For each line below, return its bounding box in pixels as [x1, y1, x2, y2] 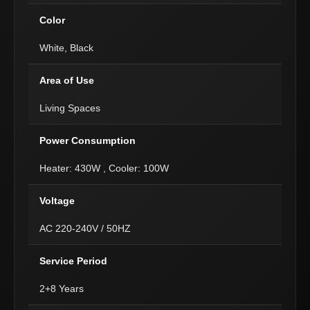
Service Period [39, 255, 107, 266]
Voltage [39, 195, 75, 206]
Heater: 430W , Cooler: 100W [39, 163, 169, 174]
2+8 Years [39, 283, 84, 294]
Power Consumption [39, 135, 136, 146]
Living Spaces [39, 102, 100, 113]
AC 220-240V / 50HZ [39, 223, 131, 234]
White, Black [39, 42, 93, 53]
